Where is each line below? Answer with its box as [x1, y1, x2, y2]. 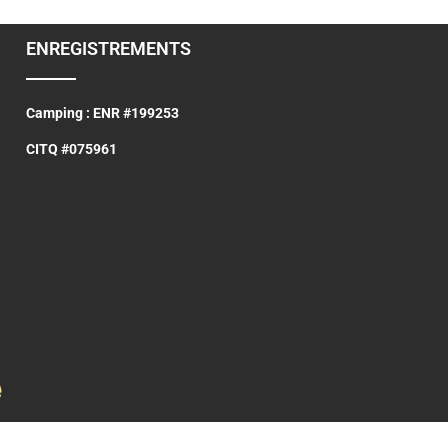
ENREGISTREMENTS [26, 38, 191, 59]
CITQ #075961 [26, 141, 117, 157]
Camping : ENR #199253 [26, 105, 179, 121]
